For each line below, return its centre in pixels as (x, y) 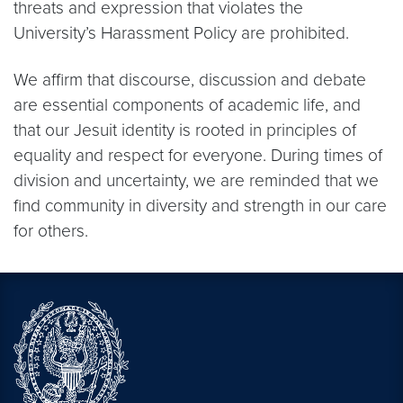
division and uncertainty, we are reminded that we (196, 180)
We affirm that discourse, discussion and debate (190, 80)
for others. (51, 231)
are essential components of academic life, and (187, 105)
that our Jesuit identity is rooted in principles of (185, 130)
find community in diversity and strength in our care (200, 206)
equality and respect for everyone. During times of (198, 155)
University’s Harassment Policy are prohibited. (181, 33)
